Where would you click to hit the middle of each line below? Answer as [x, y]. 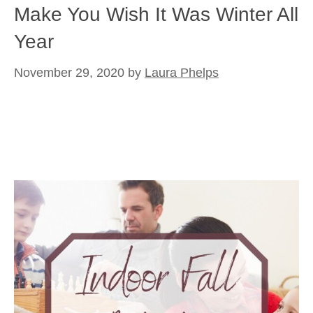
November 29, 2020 [69, 73]
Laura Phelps [182, 73]
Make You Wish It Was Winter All [156, 14]
